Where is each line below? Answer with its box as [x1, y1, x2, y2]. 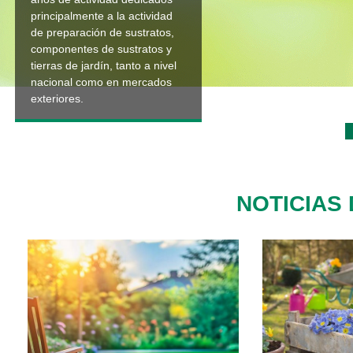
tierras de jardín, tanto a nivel [31, 59, 176, 72]
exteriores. [31, 92, 84, 105]
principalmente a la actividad [31, 9, 173, 22]
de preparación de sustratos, [31, 26, 174, 39]
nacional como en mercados [31, 76, 172, 88]
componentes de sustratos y [31, 43, 172, 55]
